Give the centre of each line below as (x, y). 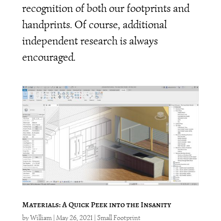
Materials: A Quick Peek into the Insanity (96, 204)
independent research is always (90, 41)
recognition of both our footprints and (106, 8)
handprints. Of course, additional (94, 25)
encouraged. (49, 57)
